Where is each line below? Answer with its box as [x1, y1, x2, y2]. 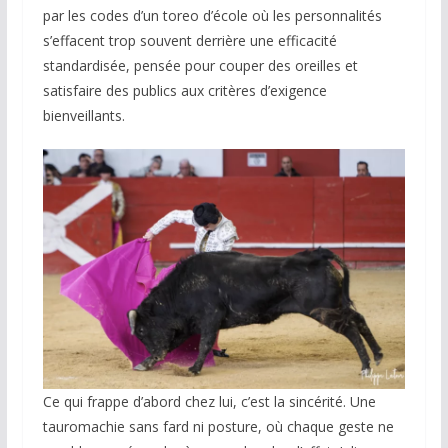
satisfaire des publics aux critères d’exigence [42, 80, 327, 100]
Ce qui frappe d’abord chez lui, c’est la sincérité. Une [42, 391, 376, 411]
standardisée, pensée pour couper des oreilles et [42, 55, 358, 75]
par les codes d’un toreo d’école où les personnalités [42, 5, 382, 25]
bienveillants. [42, 105, 125, 125]
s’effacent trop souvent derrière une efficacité [42, 30, 337, 50]
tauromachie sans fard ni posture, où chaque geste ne [42, 416, 394, 436]
